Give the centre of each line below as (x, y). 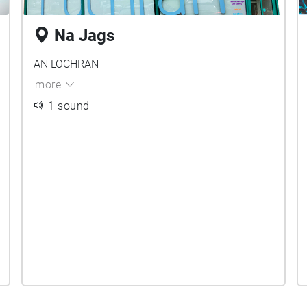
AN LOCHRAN (66, 64)
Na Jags (85, 36)
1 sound (69, 106)
